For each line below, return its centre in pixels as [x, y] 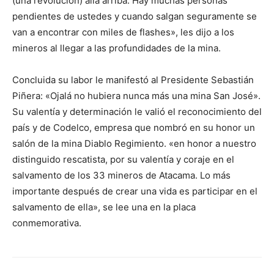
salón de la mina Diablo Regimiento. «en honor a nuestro [134, 143]
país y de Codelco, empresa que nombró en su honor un [134, 127]
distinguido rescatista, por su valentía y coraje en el [123, 159]
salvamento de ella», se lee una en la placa [104, 207]
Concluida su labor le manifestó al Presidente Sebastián [133, 80]
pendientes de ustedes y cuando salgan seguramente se [135, 16]
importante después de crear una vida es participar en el [135, 191]
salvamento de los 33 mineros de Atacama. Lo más [121, 175]
